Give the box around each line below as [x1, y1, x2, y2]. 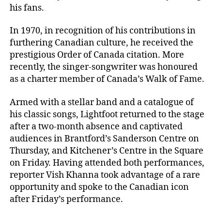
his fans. [10, 2, 46, 14]
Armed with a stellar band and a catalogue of [10, 96, 194, 108]
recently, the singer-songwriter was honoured [10, 62, 198, 73]
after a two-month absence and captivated [10, 121, 183, 132]
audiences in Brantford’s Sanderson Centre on [10, 133, 199, 144]
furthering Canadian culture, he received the [10, 37, 193, 49]
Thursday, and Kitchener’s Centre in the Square [10, 145, 203, 156]
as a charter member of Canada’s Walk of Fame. [10, 74, 204, 85]
